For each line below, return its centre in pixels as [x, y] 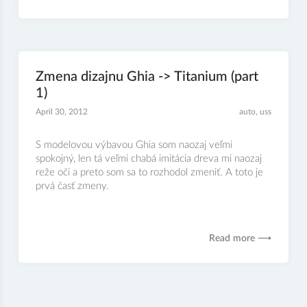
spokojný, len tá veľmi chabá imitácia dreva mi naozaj [148, 158]
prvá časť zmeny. [75, 186]
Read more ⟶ [241, 238]
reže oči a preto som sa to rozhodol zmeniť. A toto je [149, 172]
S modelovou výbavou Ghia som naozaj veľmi [134, 145]
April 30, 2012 [61, 111]
